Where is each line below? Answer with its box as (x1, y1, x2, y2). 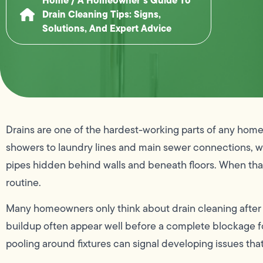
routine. (6, 174, 41, 190)
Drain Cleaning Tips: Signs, (42, 6, 161, 21)
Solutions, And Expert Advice (42, 21, 171, 35)
